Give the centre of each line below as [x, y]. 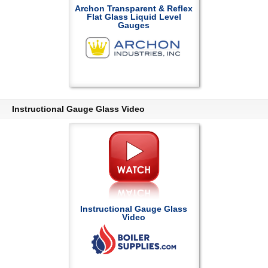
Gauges [134, 25]
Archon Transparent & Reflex [134, 8]
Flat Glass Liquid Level [134, 17]
